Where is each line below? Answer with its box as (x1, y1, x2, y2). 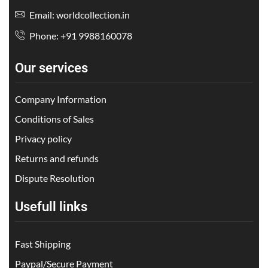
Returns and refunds (15, 152, 99, 164)
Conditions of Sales (15, 112, 94, 124)
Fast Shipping (15, 237, 71, 249)
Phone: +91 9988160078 (28, 30, 132, 42)
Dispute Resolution (15, 172, 95, 184)
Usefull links (15, 199, 87, 215)
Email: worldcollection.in (28, 9, 130, 21)
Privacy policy (15, 132, 72, 144)
